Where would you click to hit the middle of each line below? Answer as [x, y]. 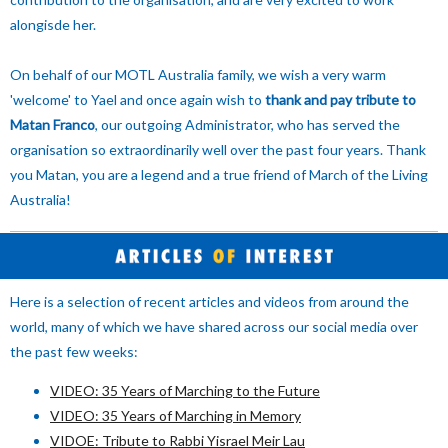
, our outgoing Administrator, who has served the [247, 124]
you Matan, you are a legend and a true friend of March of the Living [219, 174]
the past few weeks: [74, 351]
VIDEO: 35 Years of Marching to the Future [185, 390]
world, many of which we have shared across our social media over [214, 326]
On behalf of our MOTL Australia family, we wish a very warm [198, 74]
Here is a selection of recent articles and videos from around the [209, 301]
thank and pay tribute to [340, 99]
